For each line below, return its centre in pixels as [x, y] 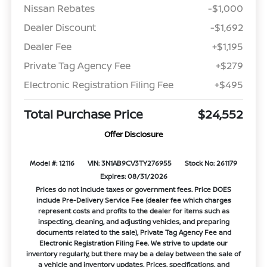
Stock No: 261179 [211, 163]
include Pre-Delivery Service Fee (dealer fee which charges [133, 200]
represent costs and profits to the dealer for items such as [133, 210]
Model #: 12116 [52, 163]
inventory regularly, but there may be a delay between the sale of [133, 253]
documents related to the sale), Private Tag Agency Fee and [133, 232]
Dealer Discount [60, 27]
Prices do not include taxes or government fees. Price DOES [133, 189]
